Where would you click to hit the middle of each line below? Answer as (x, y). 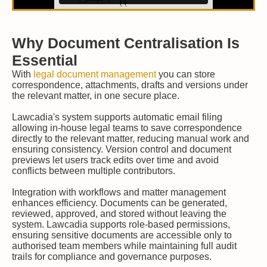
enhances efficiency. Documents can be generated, (119, 203)
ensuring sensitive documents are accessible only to (122, 235)
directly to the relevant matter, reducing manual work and (131, 139)
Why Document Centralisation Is (126, 43)
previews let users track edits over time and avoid (115, 160)
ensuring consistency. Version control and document (122, 149)
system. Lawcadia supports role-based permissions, (121, 224)
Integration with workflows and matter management (119, 192)
